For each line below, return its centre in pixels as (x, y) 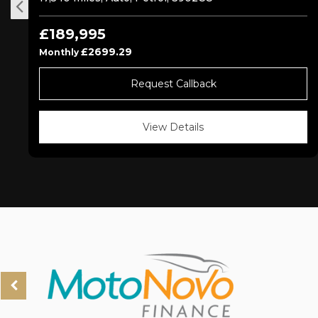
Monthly (60, 52)
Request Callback (173, 84)
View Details (173, 127)
